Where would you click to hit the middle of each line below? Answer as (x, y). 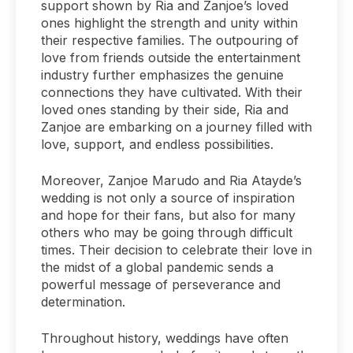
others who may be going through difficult (167, 232)
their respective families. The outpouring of (170, 40)
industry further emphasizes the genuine (162, 74)
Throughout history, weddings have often (165, 338)
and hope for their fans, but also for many (168, 215)
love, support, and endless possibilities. (157, 144)
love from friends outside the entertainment (171, 57)
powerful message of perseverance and (161, 284)
